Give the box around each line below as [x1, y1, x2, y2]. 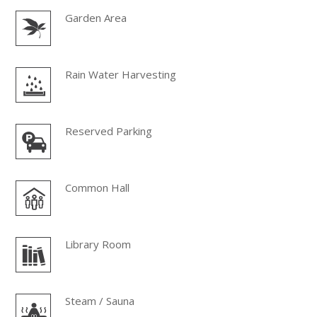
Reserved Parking [65, 123, 153, 138]
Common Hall [65, 180, 130, 195]
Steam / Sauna [65, 293, 135, 308]
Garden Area [65, 10, 127, 25]
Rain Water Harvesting [65, 67, 177, 81]
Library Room [65, 236, 132, 251]
